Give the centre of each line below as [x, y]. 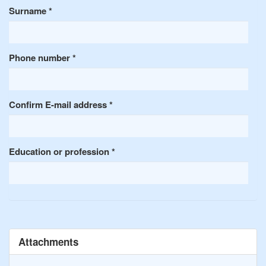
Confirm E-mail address [59, 104]
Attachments [48, 241]
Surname [29, 10]
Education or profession [60, 151]
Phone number [41, 57]
